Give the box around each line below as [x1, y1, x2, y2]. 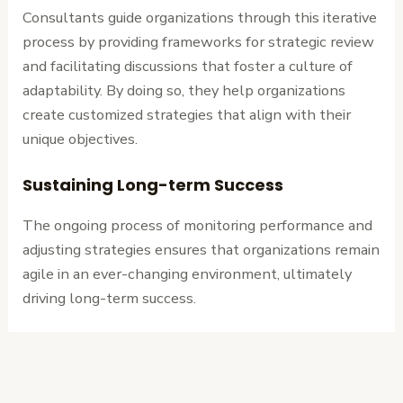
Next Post [234, 362, 308, 383]
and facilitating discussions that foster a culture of [22, 55, 354, 76]
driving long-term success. [22, 287, 197, 309]
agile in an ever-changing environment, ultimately [22, 263, 353, 284]
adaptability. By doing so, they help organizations [22, 79, 346, 101]
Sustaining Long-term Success [22, 173, 284, 196]
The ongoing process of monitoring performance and [22, 214, 373, 236]
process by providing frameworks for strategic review [22, 31, 375, 52]
